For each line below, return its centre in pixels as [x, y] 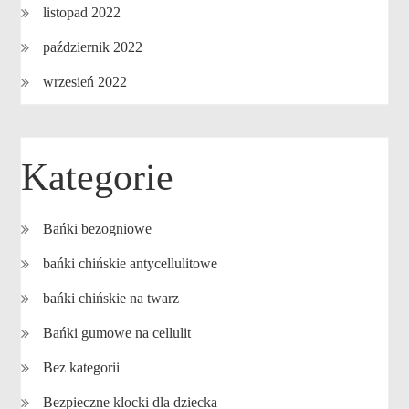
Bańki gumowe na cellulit [117, 333]
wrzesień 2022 [85, 82]
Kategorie [98, 177]
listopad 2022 [82, 12]
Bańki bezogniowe [98, 229]
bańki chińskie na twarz [111, 298]
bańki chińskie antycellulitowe [131, 263]
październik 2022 [93, 47]
